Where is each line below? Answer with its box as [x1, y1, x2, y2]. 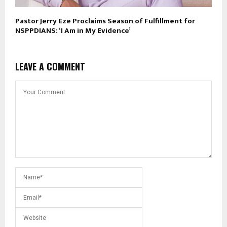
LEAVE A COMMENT [15, 59, 85, 73]
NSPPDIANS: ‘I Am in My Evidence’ [15, 24, 131, 37]
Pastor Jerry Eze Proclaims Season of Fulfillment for [15, 14, 195, 27]
